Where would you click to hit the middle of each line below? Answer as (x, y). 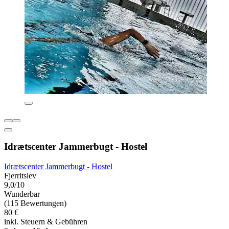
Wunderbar (22, 194)
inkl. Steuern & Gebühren (46, 222)
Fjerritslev (20, 176)
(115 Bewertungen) (35, 203)
